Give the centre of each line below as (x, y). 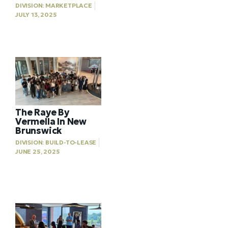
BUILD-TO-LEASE (71, 142)
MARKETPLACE (69, 6)
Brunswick (39, 131)
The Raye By (42, 112)
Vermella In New (51, 122)
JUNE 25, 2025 (38, 152)
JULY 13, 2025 (36, 15)
